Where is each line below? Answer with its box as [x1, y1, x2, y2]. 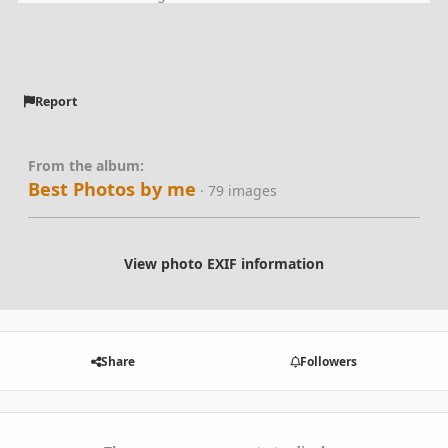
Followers [299, 352, 357, 370]
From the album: [28, 155, 144, 175]
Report [34, 93, 77, 111]
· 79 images [200, 180, 277, 200]
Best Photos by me [28, 176, 196, 201]
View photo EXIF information [124, 253, 324, 273]
